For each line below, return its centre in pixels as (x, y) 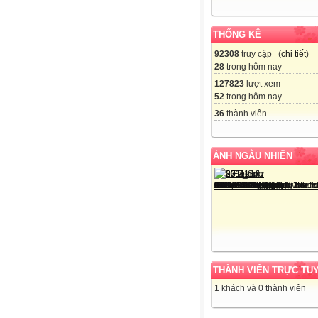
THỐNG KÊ (237, 34)
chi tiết (294, 54)
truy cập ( (260, 54)
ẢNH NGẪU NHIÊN (253, 155)
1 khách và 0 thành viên (260, 288)
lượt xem (262, 83)
